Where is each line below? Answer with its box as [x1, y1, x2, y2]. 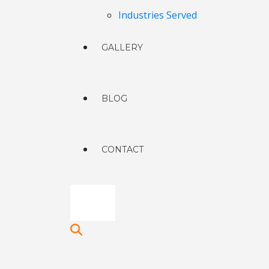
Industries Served [118, 8, 197, 22]
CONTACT [101, 144, 144, 155]
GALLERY [101, 42, 143, 53]
